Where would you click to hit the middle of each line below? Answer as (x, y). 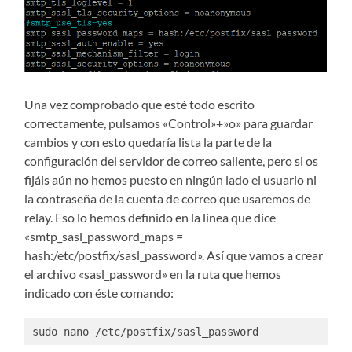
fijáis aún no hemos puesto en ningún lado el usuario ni (171, 180)
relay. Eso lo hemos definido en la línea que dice (150, 218)
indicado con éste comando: (99, 293)
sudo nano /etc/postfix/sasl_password (145, 331)
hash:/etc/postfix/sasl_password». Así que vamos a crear (174, 255)
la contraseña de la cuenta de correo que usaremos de (168, 199)
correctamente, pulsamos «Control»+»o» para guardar (169, 123)
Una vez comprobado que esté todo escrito (140, 104)
